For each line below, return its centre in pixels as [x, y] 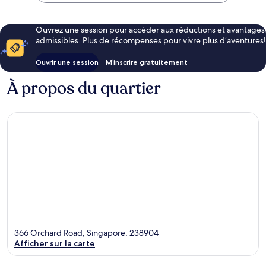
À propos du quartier [84, 89]
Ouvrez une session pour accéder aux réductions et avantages [150, 30]
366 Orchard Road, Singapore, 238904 [86, 232]
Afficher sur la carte [55, 243]
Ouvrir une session [67, 62]
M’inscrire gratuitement [147, 62]
